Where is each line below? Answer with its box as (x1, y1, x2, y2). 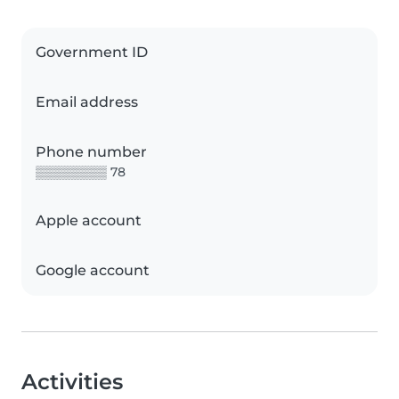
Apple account (36, 212, 142, 230)
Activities (21, 369, 123, 395)
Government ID (36, 44, 148, 61)
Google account (36, 262, 150, 280)
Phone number (36, 143, 147, 161)
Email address (36, 94, 138, 111)
